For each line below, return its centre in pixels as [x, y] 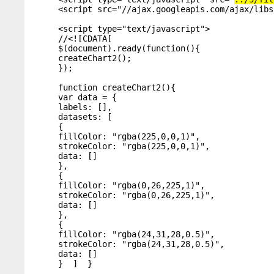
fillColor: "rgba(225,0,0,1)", [129, 136]
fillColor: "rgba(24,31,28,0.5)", [136, 234]
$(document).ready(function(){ [129, 48]
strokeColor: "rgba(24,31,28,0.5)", [141, 244]
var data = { [87, 97]
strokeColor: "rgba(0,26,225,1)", [136, 195]
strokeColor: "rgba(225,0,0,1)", [134, 146]
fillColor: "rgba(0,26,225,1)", [131, 185]
